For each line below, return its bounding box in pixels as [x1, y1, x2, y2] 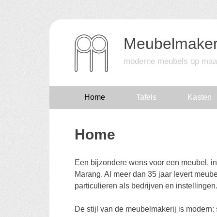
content [53, 139, 78, 147]
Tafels [136, 93, 156, 101]
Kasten [187, 93, 212, 101]
